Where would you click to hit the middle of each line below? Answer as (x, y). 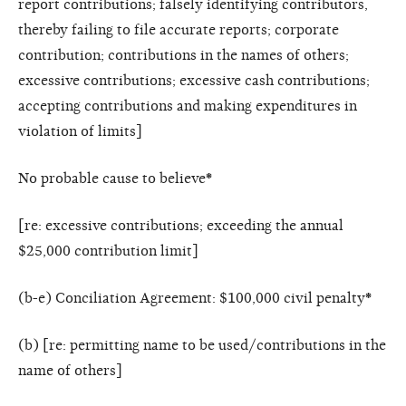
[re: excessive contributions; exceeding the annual (181, 225)
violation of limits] (80, 131)
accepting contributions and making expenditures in (188, 106)
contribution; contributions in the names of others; (184, 55)
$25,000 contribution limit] (108, 251)
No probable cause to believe (112, 178)
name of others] (70, 370)
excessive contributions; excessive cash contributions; (194, 80)
